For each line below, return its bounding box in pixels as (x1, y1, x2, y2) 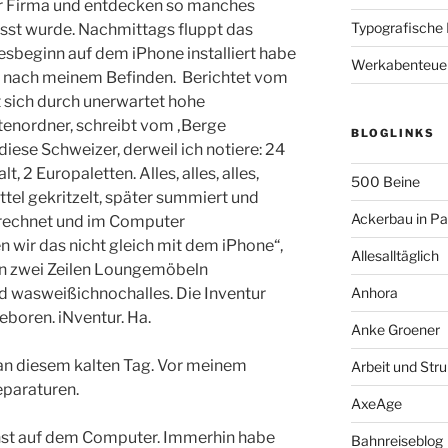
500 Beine (350, 173, 420, 191)
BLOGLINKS (350, 126, 435, 141)
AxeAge (350, 395, 402, 413)
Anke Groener (350, 321, 440, 339)
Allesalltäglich (350, 247, 439, 265)
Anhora (350, 284, 398, 302)
